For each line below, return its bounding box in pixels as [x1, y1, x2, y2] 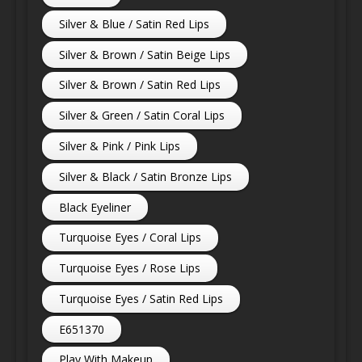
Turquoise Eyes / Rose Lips [59, 260, 201, 276]
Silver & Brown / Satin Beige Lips [59, 46, 231, 62]
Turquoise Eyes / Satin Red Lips [59, 290, 224, 306]
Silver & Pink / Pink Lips [59, 137, 181, 154]
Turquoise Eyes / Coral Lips [59, 229, 202, 246]
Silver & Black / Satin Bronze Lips [59, 168, 233, 184]
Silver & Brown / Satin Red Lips [59, 77, 221, 93]
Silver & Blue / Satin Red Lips [59, 15, 210, 32]
